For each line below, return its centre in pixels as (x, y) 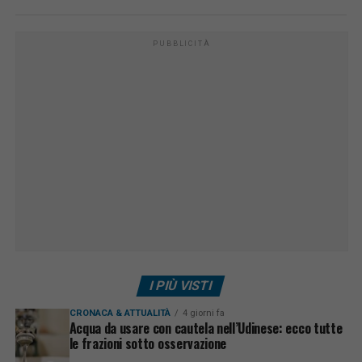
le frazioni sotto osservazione (148, 343)
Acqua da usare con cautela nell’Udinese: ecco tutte (206, 328)
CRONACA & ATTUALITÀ (120, 313)
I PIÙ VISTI (181, 285)
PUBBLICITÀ (182, 43)
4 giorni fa (203, 313)
